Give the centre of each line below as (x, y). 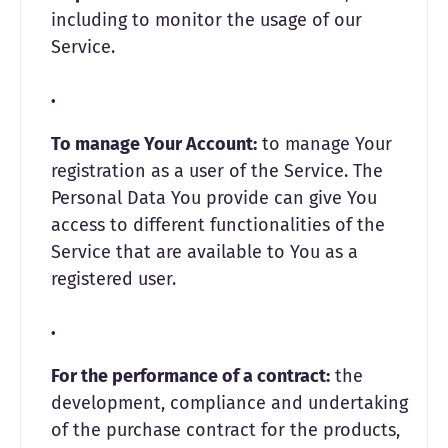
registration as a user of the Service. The (217, 171)
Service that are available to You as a (204, 252)
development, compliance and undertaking (229, 403)
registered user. (113, 279)
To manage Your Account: (154, 144)
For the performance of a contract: (190, 376)
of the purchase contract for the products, (225, 430)
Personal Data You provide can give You (214, 198)
